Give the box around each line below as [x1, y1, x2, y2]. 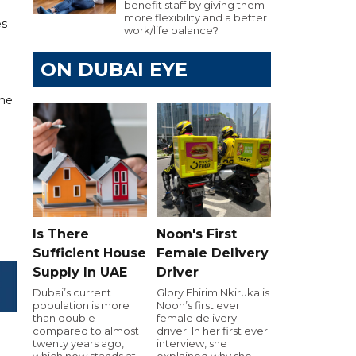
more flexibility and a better [124, 11, 267, 24]
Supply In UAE [33, 264, 127, 280]
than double [33, 311, 95, 324]
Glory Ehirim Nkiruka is [157, 285, 269, 299]
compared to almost [33, 323, 139, 337]
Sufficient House [33, 245, 146, 261]
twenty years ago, [33, 336, 124, 350]
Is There [33, 226, 89, 242]
